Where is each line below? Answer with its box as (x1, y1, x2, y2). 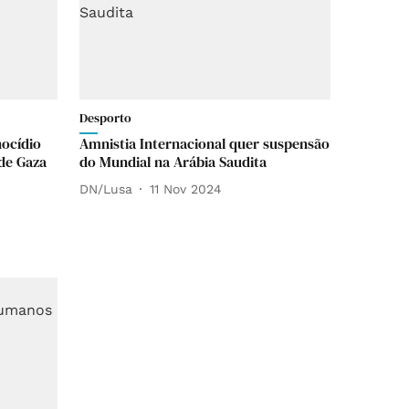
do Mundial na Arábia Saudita (79, 152, 267, 172)
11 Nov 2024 (150, 181, 222, 196)
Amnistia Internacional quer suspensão (79, 133, 330, 153)
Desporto (79, 109, 131, 127)
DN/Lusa (79, 181, 132, 196)
